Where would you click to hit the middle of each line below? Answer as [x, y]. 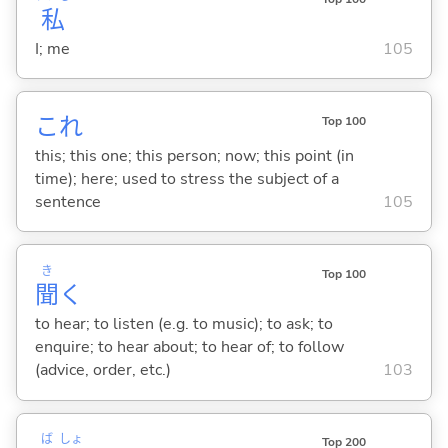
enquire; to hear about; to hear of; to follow [189, 347]
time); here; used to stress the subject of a [186, 178]
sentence [67, 201]
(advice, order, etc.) [102, 370]
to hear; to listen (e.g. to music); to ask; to [183, 324]
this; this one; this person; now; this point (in [194, 155]
